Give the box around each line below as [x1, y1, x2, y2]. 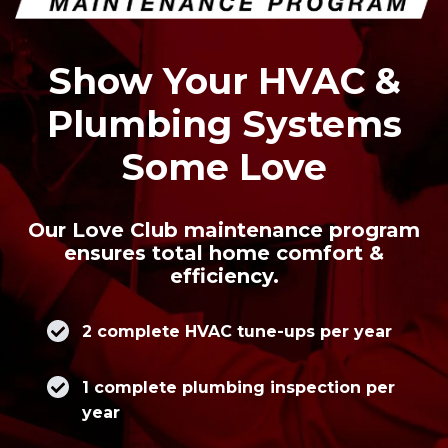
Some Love [121, 144, 327, 189]
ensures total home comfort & [64, 240, 384, 265]
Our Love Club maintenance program [28, 217, 420, 242]
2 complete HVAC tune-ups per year [81, 321, 392, 341]
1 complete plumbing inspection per [81, 377, 395, 397]
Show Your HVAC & [47, 58, 401, 103]
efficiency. [169, 263, 279, 288]
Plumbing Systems [46, 101, 402, 146]
